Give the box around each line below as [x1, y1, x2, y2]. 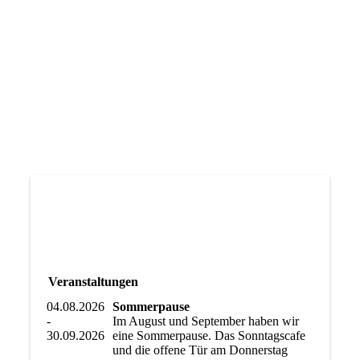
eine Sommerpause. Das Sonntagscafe [112, 329, 305, 343]
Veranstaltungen [47, 275, 138, 289]
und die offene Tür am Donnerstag [112, 343, 288, 358]
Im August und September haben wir [112, 314, 299, 329]
